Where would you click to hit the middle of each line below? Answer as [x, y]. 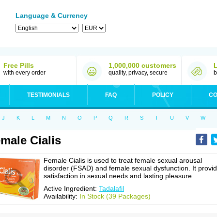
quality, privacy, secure [138, 73]
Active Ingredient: [71, 188]
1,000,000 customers [142, 65]
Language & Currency [52, 15]
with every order [24, 73]
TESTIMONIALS [48, 95]
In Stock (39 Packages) [115, 196]
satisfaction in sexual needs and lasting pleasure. [119, 176]
